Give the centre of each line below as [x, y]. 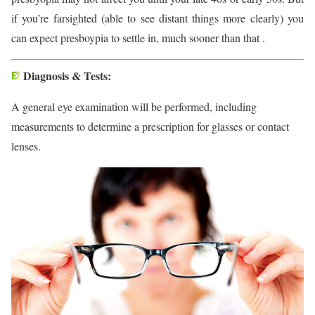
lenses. [26, 146]
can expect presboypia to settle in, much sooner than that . [138, 38]
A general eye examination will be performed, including [134, 107]
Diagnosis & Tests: [67, 76]
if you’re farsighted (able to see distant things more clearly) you [157, 18]
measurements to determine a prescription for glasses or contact [150, 127]
